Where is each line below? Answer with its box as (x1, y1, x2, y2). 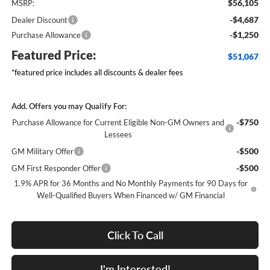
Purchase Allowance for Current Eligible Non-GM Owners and (12, 118, 225, 128)
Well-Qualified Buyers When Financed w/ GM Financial (37, 190, 225, 201)
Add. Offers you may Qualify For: (11, 101, 127, 111)
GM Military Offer (11, 146, 74, 157)
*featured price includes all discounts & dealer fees (11, 67, 183, 78)
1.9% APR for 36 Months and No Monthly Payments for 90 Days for (14, 178, 248, 189)
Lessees (104, 130, 133, 140)
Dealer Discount (11, 15, 67, 25)
